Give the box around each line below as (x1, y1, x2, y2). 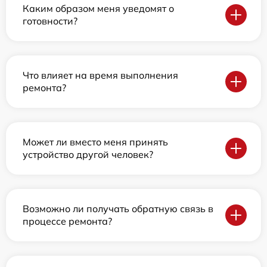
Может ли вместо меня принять (23, 135, 168, 148)
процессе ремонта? (23, 215, 112, 227)
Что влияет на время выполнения (23, 69, 178, 81)
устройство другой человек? (23, 148, 153, 160)
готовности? (23, 14, 77, 27)
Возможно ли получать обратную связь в (23, 202, 213, 215)
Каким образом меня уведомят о (23, 2, 174, 14)
